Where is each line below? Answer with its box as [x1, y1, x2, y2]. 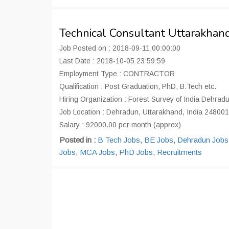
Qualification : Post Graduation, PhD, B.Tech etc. [59, 82, 216, 90]
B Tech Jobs [98, 135, 140, 144]
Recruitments [157, 148, 202, 156]
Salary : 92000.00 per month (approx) [59, 121, 181, 129]
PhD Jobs [119, 148, 153, 156]
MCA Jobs [80, 148, 115, 156]
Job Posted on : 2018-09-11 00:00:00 [59, 44, 180, 52]
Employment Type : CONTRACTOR [59, 70, 175, 78]
